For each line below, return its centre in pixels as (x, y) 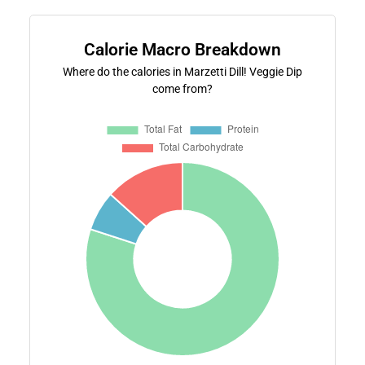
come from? (182, 88)
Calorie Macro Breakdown (182, 49)
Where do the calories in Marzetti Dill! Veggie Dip (182, 71)
